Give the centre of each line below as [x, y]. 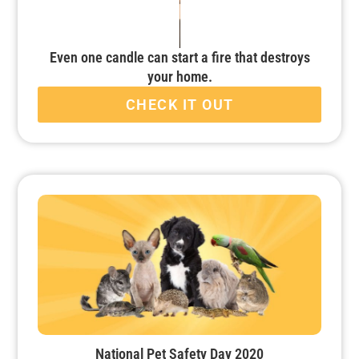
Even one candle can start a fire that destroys [179, 58]
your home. [179, 77]
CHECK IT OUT [179, 105]
